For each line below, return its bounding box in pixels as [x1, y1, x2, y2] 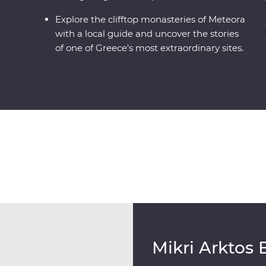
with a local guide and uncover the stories [55, 28, 239, 40]
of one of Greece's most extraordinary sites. [55, 42, 244, 54]
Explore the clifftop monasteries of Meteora [55, 14, 246, 26]
